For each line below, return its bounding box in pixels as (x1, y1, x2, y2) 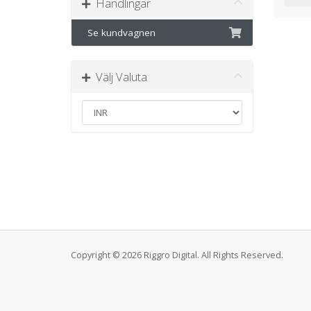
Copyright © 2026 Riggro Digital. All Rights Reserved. (71, 249, 283, 261)
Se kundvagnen (82, 26, 155, 39)
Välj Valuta (90, 69, 147, 85)
